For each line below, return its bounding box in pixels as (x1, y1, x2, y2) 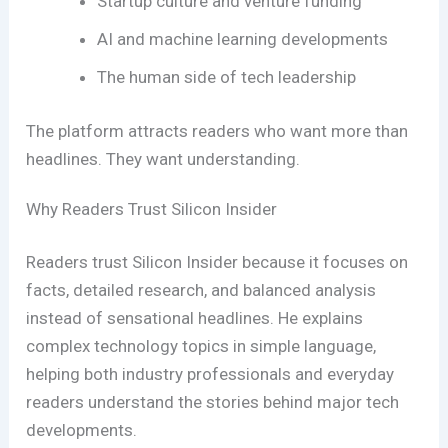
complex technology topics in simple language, (26, 336, 377, 357)
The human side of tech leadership (97, 67, 357, 88)
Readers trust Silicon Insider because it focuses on (26, 252, 409, 273)
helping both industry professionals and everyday (26, 364, 395, 385)
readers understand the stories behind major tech (26, 392, 400, 413)
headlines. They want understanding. (26, 148, 301, 169)
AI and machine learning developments (97, 29, 389, 50)
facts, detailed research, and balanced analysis (26, 280, 377, 301)
